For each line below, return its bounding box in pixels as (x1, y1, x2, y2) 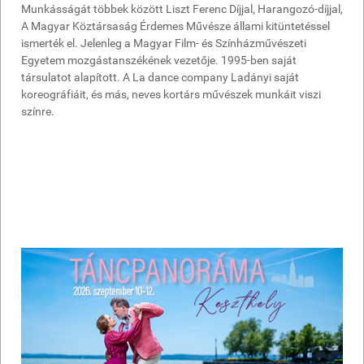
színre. (21, 105, 54, 119)
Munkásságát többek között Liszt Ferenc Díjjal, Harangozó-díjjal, (21, 2, 343, 16)
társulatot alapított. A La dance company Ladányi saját (21, 71, 299, 84)
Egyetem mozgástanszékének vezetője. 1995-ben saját (21, 54, 297, 67)
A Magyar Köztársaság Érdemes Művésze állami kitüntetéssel (21, 19, 330, 33)
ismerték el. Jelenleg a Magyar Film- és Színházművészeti (21, 37, 306, 50)
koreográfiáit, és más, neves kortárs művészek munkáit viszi (21, 88, 321, 102)
